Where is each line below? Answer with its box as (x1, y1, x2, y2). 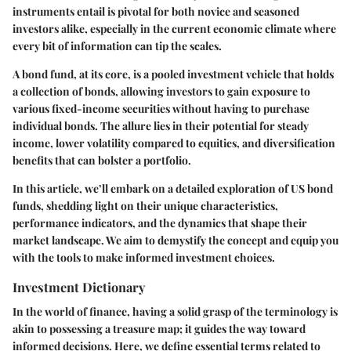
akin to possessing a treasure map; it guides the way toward (13, 320, 306, 336)
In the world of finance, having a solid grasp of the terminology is (13, 303, 338, 319)
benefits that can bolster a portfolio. (13, 152, 191, 168)
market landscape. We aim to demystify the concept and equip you (13, 232, 338, 248)
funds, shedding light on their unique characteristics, (13, 197, 278, 213)
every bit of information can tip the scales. (13, 38, 222, 53)
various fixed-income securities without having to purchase (13, 100, 309, 116)
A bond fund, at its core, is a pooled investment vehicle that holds (13, 66, 334, 81)
